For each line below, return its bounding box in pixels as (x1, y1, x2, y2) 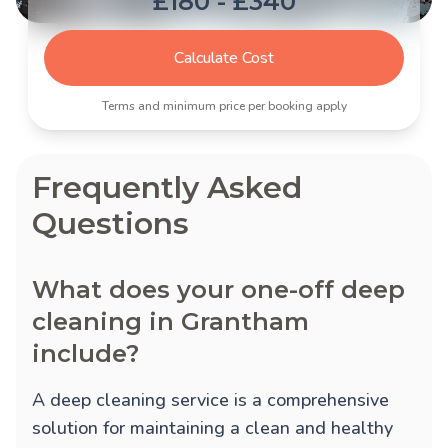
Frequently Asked (32, 169, 302, 207)
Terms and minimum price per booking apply (101, 98, 347, 115)
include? (32, 339, 139, 369)
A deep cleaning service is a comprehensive (32, 388, 389, 413)
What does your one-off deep (32, 275, 405, 305)
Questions (32, 205, 189, 243)
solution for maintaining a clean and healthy (32, 416, 393, 441)
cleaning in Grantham (32, 307, 309, 337)
